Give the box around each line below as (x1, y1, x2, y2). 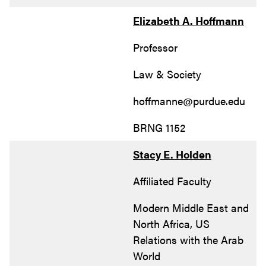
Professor (133, 39, 178, 55)
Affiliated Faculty (133, 173, 211, 188)
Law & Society (133, 66, 201, 81)
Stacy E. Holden (133, 146, 211, 161)
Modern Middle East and (133, 199, 249, 215)
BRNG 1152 (133, 119, 185, 135)
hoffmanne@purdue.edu (133, 93, 245, 108)
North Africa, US (133, 216, 210, 231)
